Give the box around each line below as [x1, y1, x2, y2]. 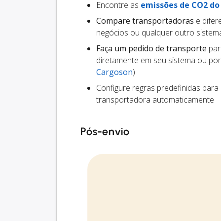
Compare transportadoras [96, 15, 194, 27]
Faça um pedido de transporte [96, 43, 207, 54]
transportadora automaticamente [96, 94, 214, 106]
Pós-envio [80, 125, 130, 139]
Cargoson [96, 67, 133, 78]
